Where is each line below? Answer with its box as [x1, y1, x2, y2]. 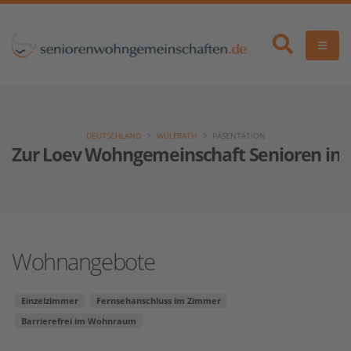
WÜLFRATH [156, 130, 197, 141]
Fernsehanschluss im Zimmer [96, 295, 221, 306]
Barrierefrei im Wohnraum [21, 315, 136, 327]
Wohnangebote [12, 246, 155, 277]
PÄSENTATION [212, 130, 266, 141]
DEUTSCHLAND [85, 130, 141, 141]
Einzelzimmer [21, 295, 78, 306]
